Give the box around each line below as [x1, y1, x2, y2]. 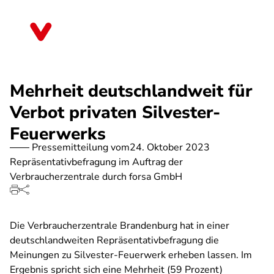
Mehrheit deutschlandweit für [10, 80, 253, 103]
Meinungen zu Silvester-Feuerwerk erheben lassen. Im [10, 248, 252, 262]
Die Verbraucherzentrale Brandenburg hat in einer [10, 219, 229, 232]
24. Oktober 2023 [130, 141, 210, 154]
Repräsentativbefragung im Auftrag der [10, 155, 183, 169]
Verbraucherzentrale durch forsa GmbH [10, 170, 182, 183]
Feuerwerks [10, 122, 106, 146]
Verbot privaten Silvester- [10, 101, 220, 124]
